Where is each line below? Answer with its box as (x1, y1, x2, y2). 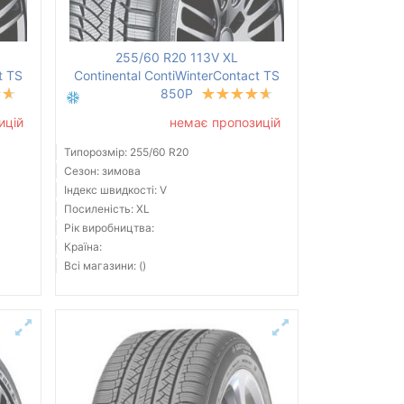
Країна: (63, 240, 102, 254)
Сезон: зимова (63, 164, 141, 179)
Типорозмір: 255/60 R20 (63, 145, 189, 160)
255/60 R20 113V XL (115, 50, 238, 66)
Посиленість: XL (63, 202, 150, 216)
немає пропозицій (169, 115, 280, 131)
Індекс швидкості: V (63, 183, 167, 197)
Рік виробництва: (63, 221, 154, 235)
